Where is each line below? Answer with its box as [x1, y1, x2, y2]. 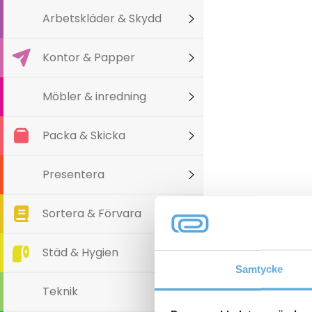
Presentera [42, 166, 105, 182]
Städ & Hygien [42, 244, 119, 260]
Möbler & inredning [42, 88, 147, 104]
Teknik [42, 283, 79, 299]
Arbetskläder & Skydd [42, 10, 162, 26]
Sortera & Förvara [42, 205, 142, 221]
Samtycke [235, 263, 283, 275]
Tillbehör [234, 207, 288, 222]
